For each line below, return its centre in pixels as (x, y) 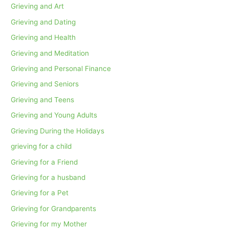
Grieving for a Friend (44, 162)
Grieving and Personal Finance (61, 69)
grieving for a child (41, 146)
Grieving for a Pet (40, 193)
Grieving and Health (43, 38)
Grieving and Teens (43, 99)
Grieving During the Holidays (58, 131)
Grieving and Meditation (50, 53)
